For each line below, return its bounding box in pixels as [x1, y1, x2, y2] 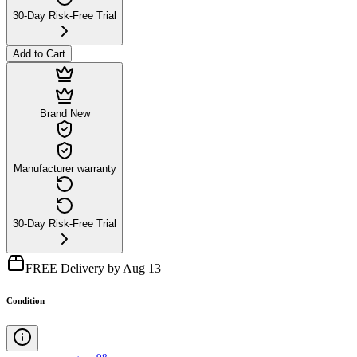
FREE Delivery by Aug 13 [25, 261, 161, 275]
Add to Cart [13, 47, 65, 60]
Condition [6, 295, 45, 305]
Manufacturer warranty [13, 162, 116, 175]
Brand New [39, 107, 90, 120]
